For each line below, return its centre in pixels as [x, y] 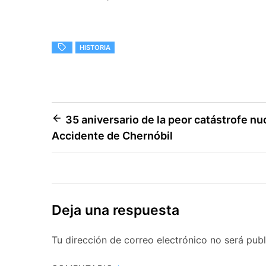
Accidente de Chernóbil [112, 136]
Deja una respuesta [115, 210]
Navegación [92, 122]
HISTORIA [95, 48]
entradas [82, 164]
